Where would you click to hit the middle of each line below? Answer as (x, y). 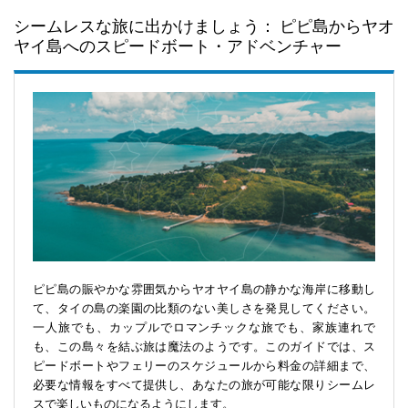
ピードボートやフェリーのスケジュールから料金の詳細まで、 (204, 366)
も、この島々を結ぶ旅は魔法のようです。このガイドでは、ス (204, 347)
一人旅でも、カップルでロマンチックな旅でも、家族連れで (204, 328)
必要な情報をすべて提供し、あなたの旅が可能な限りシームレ (204, 385)
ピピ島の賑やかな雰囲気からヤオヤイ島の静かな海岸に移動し (204, 290)
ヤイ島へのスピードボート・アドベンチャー (178, 46)
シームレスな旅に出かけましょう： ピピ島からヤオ (204, 26)
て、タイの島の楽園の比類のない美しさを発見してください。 (204, 309)
